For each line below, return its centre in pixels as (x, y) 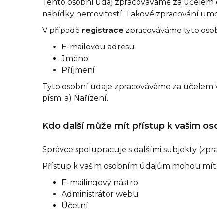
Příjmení (78, 70)
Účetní (75, 206)
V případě (62, 30)
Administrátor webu (100, 194)
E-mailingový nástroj (101, 182)
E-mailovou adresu (98, 47)
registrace (104, 30)
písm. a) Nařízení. (75, 98)
